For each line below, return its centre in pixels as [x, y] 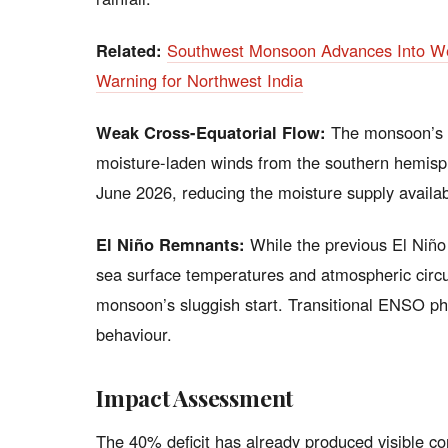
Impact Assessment [195, 397]
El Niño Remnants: [170, 244]
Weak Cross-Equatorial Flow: [211, 132]
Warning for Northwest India [199, 80]
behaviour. [134, 334]
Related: [129, 50]
